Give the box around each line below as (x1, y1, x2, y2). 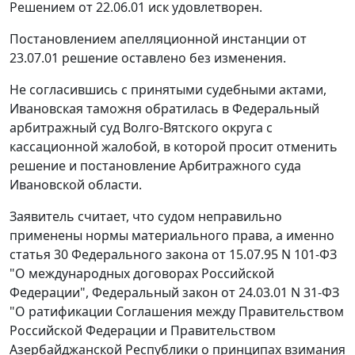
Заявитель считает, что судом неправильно (10, 208, 282, 226)
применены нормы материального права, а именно (10, 227, 334, 245)
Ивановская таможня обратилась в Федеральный (10, 100, 319, 118)
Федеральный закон (92, 284, 218, 302)
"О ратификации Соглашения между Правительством (10, 303, 344, 321)
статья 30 (10, 246, 68, 264)
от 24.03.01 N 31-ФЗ (218, 284, 339, 302)
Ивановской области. (10, 176, 142, 194)
